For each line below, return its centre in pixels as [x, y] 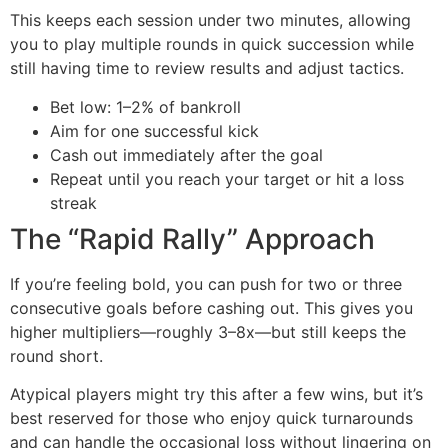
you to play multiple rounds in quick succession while [212, 44]
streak [73, 202]
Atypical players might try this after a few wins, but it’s [216, 394]
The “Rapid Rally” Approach [192, 238]
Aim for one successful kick [154, 130]
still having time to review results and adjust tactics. [207, 68]
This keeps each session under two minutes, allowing [210, 20]
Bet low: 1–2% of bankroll [145, 106]
